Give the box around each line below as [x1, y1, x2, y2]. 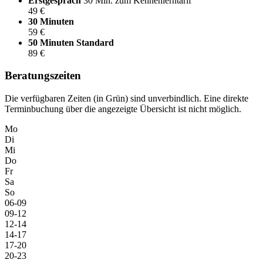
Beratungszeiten [5, 69, 81, 82]
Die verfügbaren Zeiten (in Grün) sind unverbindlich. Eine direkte [5, 93, 248, 104]
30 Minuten [28, 16, 74, 26]
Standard [76, 37, 114, 48]
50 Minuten [28, 37, 76, 48]
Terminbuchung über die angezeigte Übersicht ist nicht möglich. [5, 104, 241, 114]
